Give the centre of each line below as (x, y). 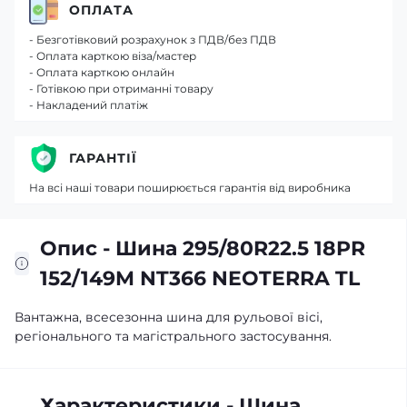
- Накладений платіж (89, 105)
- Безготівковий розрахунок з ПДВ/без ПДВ (153, 40)
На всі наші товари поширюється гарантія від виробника (190, 188)
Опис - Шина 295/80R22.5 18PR (203, 248)
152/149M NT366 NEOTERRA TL (200, 278)
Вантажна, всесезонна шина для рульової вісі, (169, 317)
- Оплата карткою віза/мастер (113, 56)
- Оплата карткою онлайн (102, 72)
